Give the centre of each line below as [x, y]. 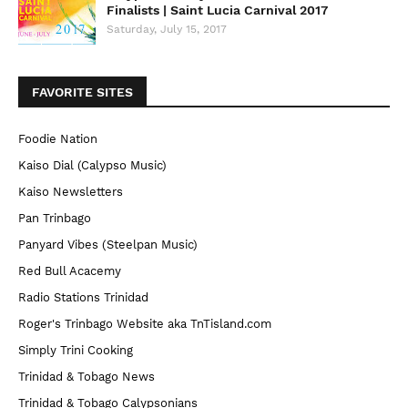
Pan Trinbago [55, 218]
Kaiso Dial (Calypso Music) [92, 165]
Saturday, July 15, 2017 [167, 29]
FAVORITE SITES [82, 92]
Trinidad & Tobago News [87, 377]
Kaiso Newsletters [71, 192]
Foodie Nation [58, 139]
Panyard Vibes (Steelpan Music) [108, 245]
